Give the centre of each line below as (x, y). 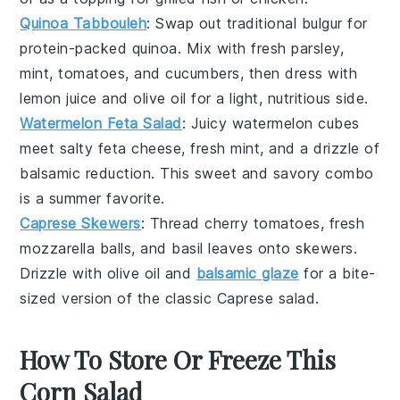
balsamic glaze (247, 273)
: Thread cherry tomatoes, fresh (253, 223)
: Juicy (207, 123)
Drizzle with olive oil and (108, 273)
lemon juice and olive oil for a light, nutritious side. (194, 98)
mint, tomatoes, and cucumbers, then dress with (189, 73)
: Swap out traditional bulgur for (257, 23)
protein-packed (76, 48)
